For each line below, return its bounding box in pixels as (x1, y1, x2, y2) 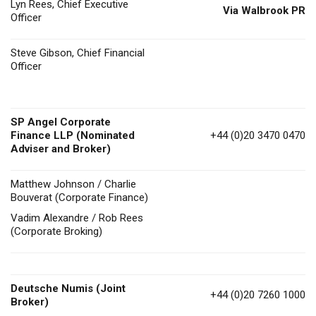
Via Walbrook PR (220, 4, 305, 17)
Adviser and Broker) (11, 142, 111, 155)
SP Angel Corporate (11, 115, 111, 128)
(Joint (96, 281, 126, 295)
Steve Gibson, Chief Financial (11, 46, 145, 59)
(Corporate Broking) (11, 224, 102, 238)
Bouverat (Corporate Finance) (11, 190, 148, 204)
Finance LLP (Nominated (11, 128, 135, 142)
